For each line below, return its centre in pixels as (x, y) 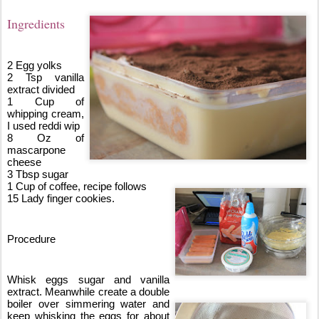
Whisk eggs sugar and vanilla (88, 280)
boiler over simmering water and (88, 304)
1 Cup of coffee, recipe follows (77, 187)
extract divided (42, 90)
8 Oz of (46, 138)
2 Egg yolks (35, 66)
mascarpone (36, 150)
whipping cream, (46, 114)
